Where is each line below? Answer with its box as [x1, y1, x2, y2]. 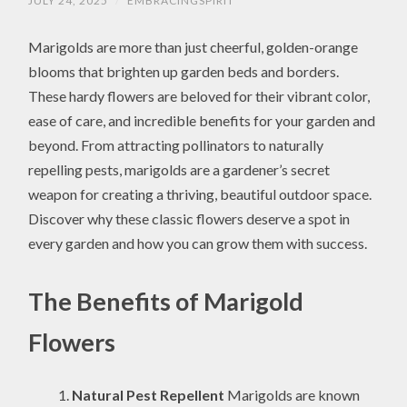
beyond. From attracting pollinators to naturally [28, 136, 324, 154]
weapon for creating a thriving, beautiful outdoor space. [28, 185, 372, 203]
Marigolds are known [224, 386, 361, 404]
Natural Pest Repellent [72, 386, 225, 404]
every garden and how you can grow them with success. [28, 234, 368, 253]
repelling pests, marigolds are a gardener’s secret [28, 161, 331, 179]
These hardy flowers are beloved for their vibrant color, [28, 87, 371, 105]
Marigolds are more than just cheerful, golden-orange [28, 38, 359, 56]
